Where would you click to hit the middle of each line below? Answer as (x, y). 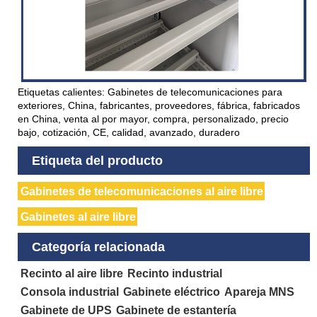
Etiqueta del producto (97, 160)
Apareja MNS (260, 292)
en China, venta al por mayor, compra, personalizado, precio (153, 119)
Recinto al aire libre (72, 273)
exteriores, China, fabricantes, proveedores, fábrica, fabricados (159, 105)
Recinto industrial (175, 273)
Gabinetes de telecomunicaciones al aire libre (142, 191)
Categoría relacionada (98, 247)
